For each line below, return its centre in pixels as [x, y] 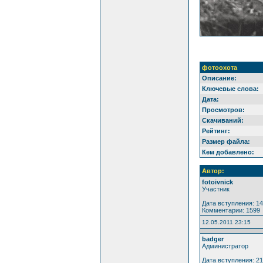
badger [213, 239]
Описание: [219, 78]
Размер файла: [226, 141]
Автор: [213, 171]
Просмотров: [223, 109]
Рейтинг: [216, 131]
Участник [215, 189]
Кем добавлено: [228, 152]
